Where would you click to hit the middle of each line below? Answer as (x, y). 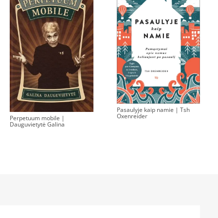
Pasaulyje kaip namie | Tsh (153, 110)
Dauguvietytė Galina (37, 124)
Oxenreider (132, 116)
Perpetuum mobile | (37, 118)
